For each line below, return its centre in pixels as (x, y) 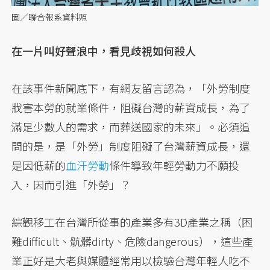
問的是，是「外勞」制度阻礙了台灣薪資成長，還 (131, 146)
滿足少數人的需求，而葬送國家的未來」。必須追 (131, 126)
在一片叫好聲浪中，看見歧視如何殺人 (104, 50)
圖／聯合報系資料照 (50, 17)
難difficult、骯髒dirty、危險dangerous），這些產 (133, 241)
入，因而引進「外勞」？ (71, 184)
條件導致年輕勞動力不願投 (174, 165)
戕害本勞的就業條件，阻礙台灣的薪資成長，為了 (131, 107)
